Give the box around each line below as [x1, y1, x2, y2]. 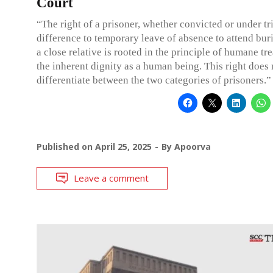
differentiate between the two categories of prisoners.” [37, 74, 271, 86]
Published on [37, 140, 95, 152]
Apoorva [174, 140, 211, 152]
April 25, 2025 [95, 140, 152, 152]
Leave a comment [74, 171, 149, 184]
